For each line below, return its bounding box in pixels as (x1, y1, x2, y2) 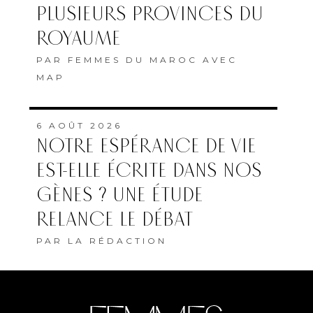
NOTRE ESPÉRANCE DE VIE (36, 134, 256, 158)
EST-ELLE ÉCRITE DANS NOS (36, 159, 262, 182)
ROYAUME (36, 27, 121, 50)
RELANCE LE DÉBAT (36, 208, 193, 231)
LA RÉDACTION (68, 235, 167, 246)
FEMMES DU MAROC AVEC (68, 54, 238, 65)
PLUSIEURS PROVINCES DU (36, 2, 263, 26)
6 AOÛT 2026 (36, 119, 122, 131)
